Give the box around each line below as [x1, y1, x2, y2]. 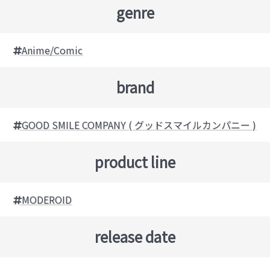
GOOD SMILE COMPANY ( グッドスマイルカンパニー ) [22, 118, 257, 133]
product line [95, 151, 175, 173]
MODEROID [22, 192, 72, 207]
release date [95, 226, 175, 248]
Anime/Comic [22, 43, 83, 58]
